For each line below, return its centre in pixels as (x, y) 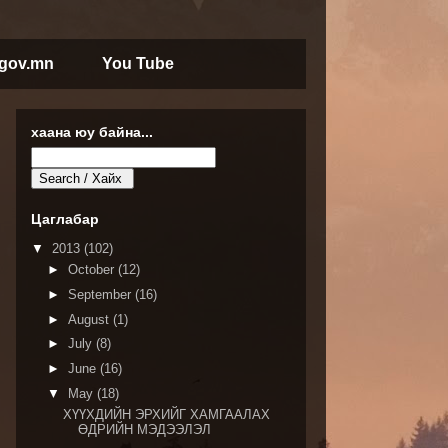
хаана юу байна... (92, 132)
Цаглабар (65, 219)
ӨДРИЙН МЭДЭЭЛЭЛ (145, 430)
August (90, 319)
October (92, 269)
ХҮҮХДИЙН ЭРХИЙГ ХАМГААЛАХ (167, 415)
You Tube (138, 63)
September (101, 294)
